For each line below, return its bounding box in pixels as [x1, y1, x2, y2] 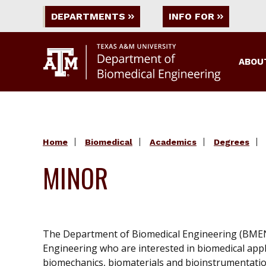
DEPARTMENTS [51, 11, 125, 22]
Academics [150, 137, 197, 147]
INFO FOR [169, 11, 214, 22]
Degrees [214, 137, 249, 147]
